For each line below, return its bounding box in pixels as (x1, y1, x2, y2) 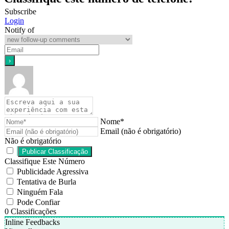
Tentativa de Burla (17, 177, 76, 187)
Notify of (5, 26, 34, 35)
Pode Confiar (17, 198, 60, 207)
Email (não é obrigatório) (100, 127, 181, 136)
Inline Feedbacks (5, 218, 60, 227)
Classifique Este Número (5, 157, 85, 166)
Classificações (9, 207, 56, 216)
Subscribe (5, 7, 36, 16)
